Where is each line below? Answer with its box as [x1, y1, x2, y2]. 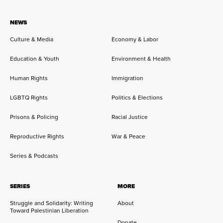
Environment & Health [111, 54, 171, 63]
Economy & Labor [111, 35, 158, 44]
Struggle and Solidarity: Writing [10, 199, 93, 208]
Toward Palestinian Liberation [10, 206, 89, 215]
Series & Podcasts [10, 151, 58, 160]
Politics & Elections [111, 93, 163, 102]
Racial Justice [111, 112, 148, 121]
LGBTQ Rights [10, 93, 48, 102]
